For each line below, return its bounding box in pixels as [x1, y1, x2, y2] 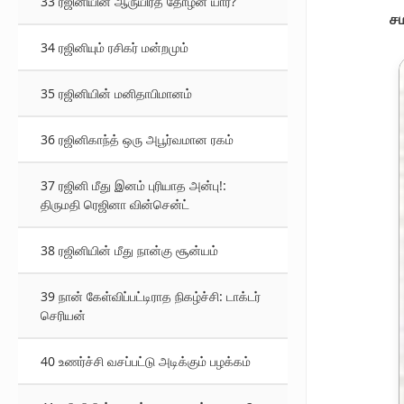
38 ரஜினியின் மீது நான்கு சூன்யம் [41, 242, 218, 259]
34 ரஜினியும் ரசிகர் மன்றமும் [41, 39, 188, 56]
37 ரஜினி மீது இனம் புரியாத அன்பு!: [41, 177, 226, 194]
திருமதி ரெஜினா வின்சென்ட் [41, 196, 189, 213]
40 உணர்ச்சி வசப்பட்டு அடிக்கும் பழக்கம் [41, 353, 251, 370]
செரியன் [41, 307, 86, 324]
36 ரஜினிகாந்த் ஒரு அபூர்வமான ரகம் [41, 131, 234, 148]
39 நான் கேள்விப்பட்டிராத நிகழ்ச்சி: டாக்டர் [41, 288, 261, 305]
